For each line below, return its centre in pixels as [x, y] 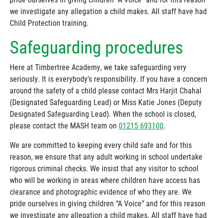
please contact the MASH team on [64, 125]
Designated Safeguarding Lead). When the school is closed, [103, 114]
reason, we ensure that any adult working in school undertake [106, 156]
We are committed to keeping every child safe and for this [101, 145]
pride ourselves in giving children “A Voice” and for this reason [108, 203]
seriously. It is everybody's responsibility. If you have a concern [109, 79]
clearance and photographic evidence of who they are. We [101, 191]
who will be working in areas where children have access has [105, 180]
